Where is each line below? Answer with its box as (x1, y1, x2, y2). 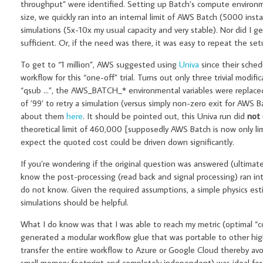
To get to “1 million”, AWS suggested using (21, 59, 179, 70)
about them (21, 110, 66, 122)
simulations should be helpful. (21, 197, 129, 208)
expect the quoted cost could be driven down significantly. (21, 136, 234, 148)
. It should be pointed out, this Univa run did (83, 110, 247, 122)
